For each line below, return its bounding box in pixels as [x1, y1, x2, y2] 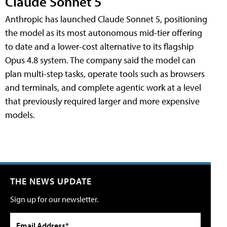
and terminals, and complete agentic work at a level [5, 81, 201, 93]
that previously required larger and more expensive [5, 95, 200, 107]
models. [5, 108, 35, 121]
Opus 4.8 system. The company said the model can [5, 54, 196, 66]
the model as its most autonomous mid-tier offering [5, 26, 202, 39]
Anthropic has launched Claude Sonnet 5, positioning [5, 13, 207, 25]
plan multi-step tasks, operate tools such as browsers [5, 67, 205, 80]
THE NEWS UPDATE [10, 175, 92, 187]
